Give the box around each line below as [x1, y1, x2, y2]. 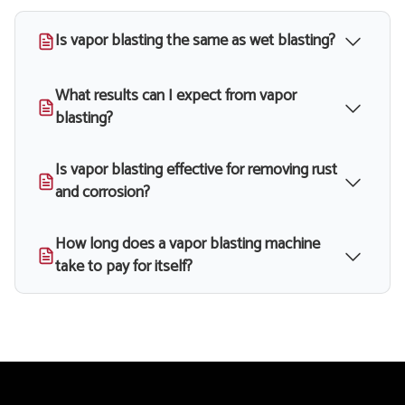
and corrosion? [55, 179, 150, 207]
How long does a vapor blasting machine [55, 231, 320, 259]
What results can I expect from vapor [55, 82, 297, 110]
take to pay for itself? [55, 253, 193, 281]
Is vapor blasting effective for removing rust [55, 156, 337, 184]
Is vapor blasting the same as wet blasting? [55, 27, 335, 55]
